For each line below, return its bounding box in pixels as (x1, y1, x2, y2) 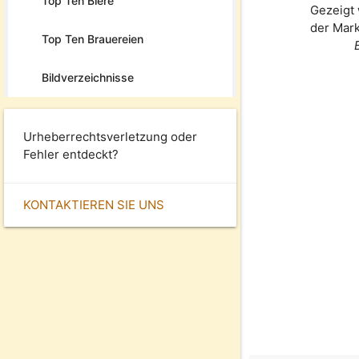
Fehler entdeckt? (23, 146, 119, 162)
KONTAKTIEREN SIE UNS (23, 196, 164, 212)
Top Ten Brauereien (42, 31, 143, 46)
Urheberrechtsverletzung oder (23, 128, 197, 144)
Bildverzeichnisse (42, 70, 134, 84)
